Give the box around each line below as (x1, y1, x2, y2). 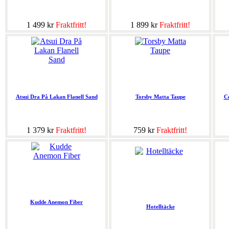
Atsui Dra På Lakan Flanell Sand (15, 94, 98, 100)
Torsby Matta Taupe (135, 94, 186, 100)
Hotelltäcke (146, 203, 175, 210)
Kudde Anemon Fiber (30, 199, 83, 205)
